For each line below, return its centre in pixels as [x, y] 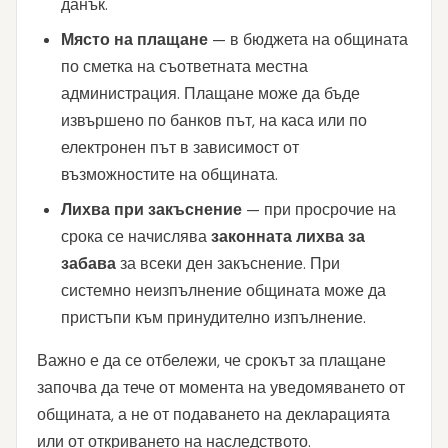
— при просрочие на [319, 209]
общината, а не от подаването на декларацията [213, 414]
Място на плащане [134, 39]
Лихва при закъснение [151, 209]
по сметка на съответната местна [184, 66]
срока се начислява [136, 236]
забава [88, 263]
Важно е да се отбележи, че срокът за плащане [211, 360]
